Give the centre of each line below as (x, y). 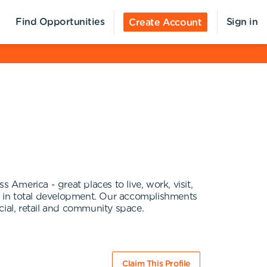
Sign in (242, 22)
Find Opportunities (60, 22)
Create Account (165, 23)
